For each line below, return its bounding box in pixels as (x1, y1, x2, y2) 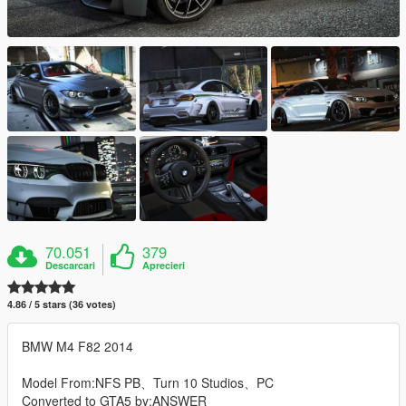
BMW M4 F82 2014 (22, 337, 133, 356)
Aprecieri (142, 258, 186, 273)
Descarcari (45, 258, 96, 273)
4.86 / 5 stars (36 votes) (7, 297, 116, 312)
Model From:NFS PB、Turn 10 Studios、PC (22, 373, 274, 392)
